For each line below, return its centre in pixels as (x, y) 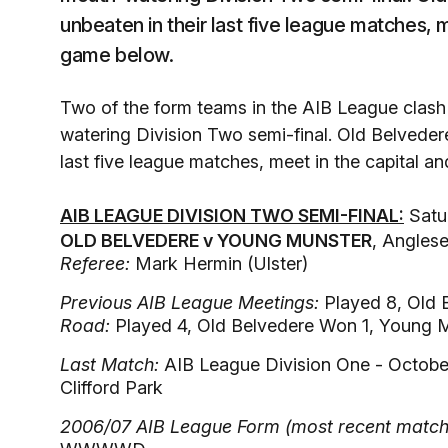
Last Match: (109, 364)
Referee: (95, 263)
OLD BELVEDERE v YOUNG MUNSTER (216, 240)
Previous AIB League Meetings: (189, 302)
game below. (117, 55)
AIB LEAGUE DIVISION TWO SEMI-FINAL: (232, 215)
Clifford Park (111, 387)
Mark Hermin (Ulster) (219, 263)
